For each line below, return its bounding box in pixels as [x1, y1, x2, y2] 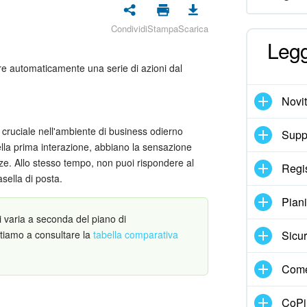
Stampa [147, 21, 178, 35]
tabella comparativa [93, 227, 178, 241]
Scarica [178, 21, 208, 35]
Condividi [111, 21, 147, 35]
